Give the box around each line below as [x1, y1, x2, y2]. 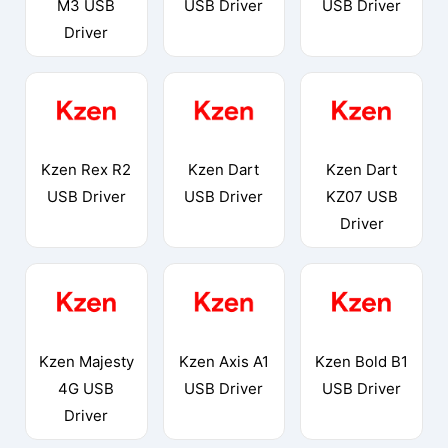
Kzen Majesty [38, 351, 134, 371]
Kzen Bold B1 [315, 351, 409, 371]
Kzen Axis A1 [178, 351, 269, 371]
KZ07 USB [325, 187, 398, 207]
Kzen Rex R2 [41, 160, 132, 180]
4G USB [58, 378, 115, 398]
